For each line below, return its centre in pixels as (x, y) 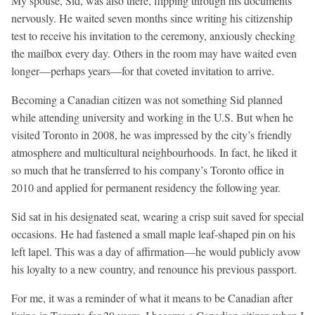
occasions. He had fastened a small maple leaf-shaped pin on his (153, 233)
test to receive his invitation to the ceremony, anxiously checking (153, 35)
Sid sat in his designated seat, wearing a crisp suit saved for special (157, 216)
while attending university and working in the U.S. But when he (152, 117)
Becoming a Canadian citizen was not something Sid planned (147, 99)
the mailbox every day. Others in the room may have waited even (154, 53)
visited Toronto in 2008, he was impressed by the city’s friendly (152, 134)
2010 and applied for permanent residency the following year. (146, 187)
